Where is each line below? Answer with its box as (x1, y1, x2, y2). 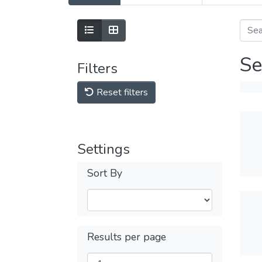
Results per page (87, 230, 166, 244)
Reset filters (94, 86, 148, 99)
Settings (77, 140, 130, 158)
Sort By (87, 166, 122, 180)
